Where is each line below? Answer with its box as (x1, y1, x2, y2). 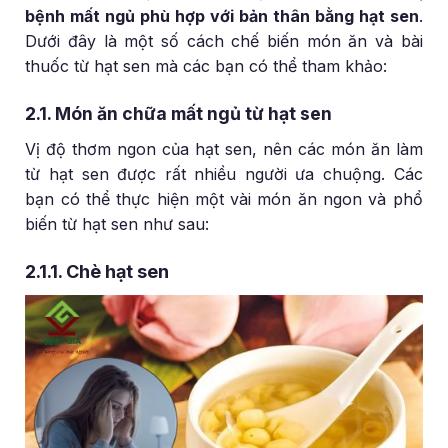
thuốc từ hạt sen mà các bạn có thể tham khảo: (25, 56, 388, 77)
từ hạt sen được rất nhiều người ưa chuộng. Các (25, 164, 423, 185)
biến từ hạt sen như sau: (25, 214, 210, 235)
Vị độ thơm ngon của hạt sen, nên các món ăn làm (25, 139, 423, 160)
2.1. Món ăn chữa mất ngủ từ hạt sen (25, 103, 333, 125)
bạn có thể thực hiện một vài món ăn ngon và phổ (25, 189, 423, 210)
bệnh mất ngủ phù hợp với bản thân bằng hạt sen (25, 6, 419, 27)
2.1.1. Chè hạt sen (25, 260, 170, 282)
